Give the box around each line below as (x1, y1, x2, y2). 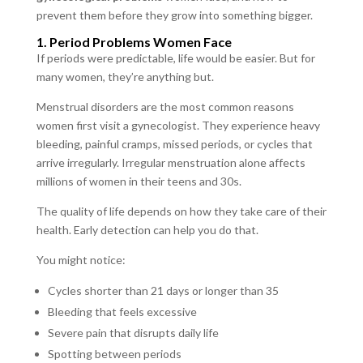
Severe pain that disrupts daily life (47, 326, 219, 340)
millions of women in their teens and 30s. (36, 174, 244, 188)
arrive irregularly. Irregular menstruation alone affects (36, 156, 305, 169)
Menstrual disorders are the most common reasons (36, 100, 294, 113)
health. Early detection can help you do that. (36, 223, 258, 237)
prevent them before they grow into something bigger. (36, 8, 313, 22)
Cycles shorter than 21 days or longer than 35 (47, 284, 279, 297)
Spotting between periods (47, 347, 181, 361)
